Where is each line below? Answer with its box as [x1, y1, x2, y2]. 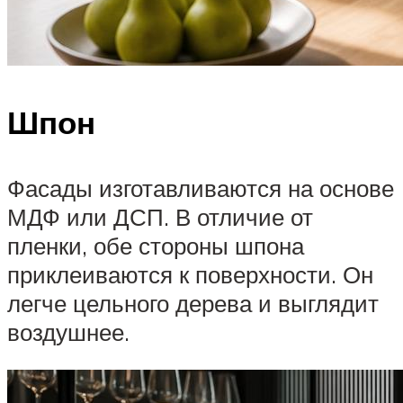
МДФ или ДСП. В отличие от [7, 201, 313, 231]
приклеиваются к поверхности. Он [7, 259, 373, 289]
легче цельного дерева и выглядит [7, 288, 379, 318]
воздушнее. [7, 317, 130, 346]
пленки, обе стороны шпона [7, 230, 304, 260]
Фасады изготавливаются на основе [7, 173, 394, 202]
